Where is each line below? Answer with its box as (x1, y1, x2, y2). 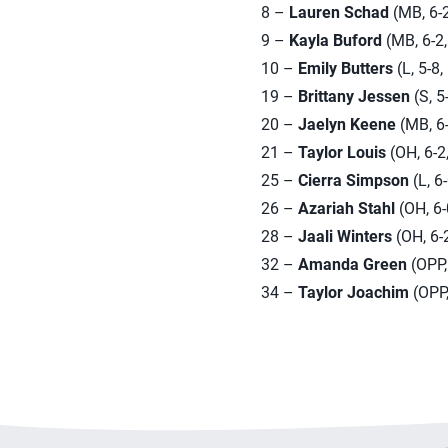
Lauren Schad (288, 3, 389, 22)
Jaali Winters (297, 227, 392, 246)
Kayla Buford (288, 31, 382, 50)
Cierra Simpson (297, 171, 409, 190)
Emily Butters (297, 59, 393, 78)
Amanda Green (297, 255, 407, 274)
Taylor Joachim (297, 283, 409, 302)
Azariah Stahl (297, 199, 395, 218)
